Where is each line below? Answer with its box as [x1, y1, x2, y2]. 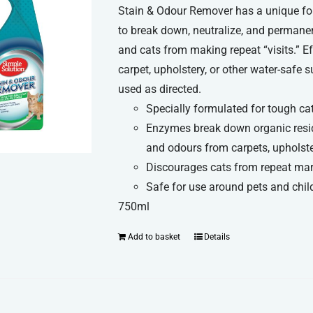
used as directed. [118, 82, 202, 96]
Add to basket [128, 231, 181, 242]
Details [204, 231, 231, 242]
